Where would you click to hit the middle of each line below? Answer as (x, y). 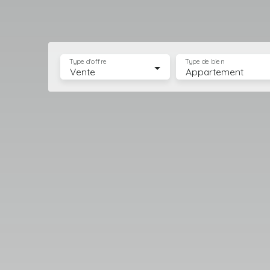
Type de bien (205, 62)
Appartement (215, 72)
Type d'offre (88, 62)
